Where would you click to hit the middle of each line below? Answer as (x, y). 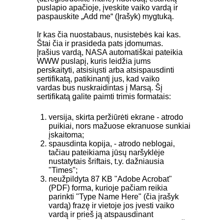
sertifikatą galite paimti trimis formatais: (104, 96)
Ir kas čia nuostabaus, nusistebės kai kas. (109, 34)
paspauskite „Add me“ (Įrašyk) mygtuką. (105, 16)
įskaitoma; (66, 135)
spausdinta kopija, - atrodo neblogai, (112, 143)
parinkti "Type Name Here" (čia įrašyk (114, 196)
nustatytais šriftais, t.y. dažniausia (106, 161)
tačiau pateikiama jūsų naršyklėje (107, 152)
